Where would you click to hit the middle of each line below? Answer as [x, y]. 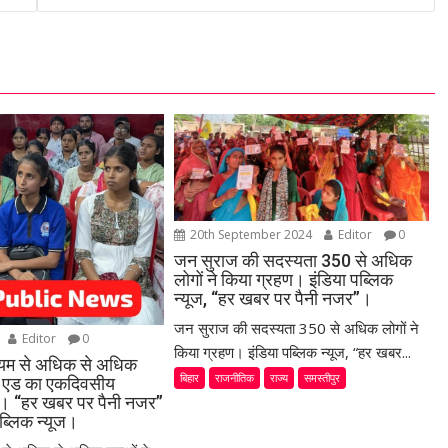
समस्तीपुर [322, 377]
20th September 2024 [251, 234]
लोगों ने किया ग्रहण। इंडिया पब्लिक [284, 279]
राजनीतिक [235, 377]
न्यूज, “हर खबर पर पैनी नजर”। [273, 298]
